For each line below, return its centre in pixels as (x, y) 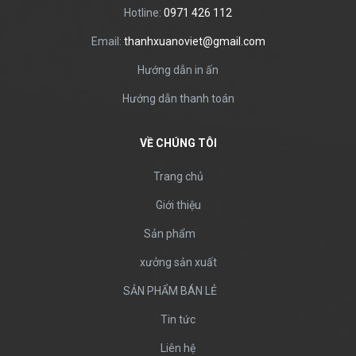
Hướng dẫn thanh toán (178, 98)
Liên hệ (178, 348)
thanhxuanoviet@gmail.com (194, 41)
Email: (107, 41)
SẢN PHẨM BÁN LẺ (170, 290)
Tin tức (178, 319)
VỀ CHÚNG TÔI (178, 143)
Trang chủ (178, 176)
